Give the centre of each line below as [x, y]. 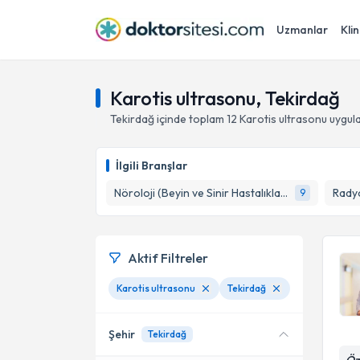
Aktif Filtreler [168, 258]
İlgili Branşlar [151, 166]
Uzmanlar [302, 30]
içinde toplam [190, 119]
